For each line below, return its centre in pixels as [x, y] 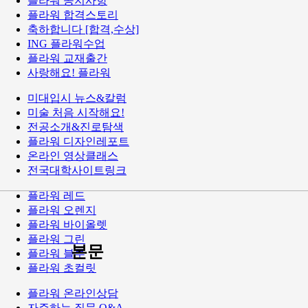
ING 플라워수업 [66, 44]
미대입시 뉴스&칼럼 [77, 98]
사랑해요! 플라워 [69, 73]
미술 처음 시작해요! [76, 113]
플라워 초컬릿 [62, 268]
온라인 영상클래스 [73, 156]
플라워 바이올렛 [67, 225]
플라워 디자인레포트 [78, 142]
